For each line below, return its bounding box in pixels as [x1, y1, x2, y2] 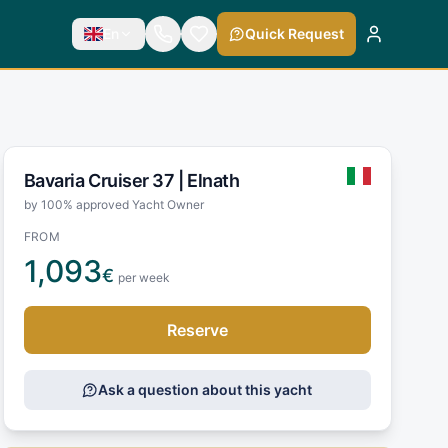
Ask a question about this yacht [98, 380, 313, 398]
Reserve [166, 319, 228, 340]
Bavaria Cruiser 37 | [23, 169, 188, 191]
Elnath [187, 169, 240, 191]
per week [117, 269, 170, 285]
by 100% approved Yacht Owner [23, 196, 204, 212]
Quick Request [244, 25, 344, 42]
